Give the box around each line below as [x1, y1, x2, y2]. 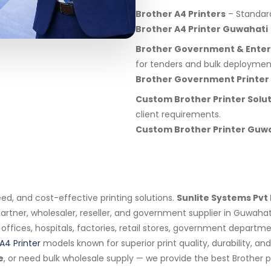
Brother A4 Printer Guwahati [135, 23, 268, 35]
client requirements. [135, 108, 221, 120]
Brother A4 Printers [135, 8, 226, 20]
